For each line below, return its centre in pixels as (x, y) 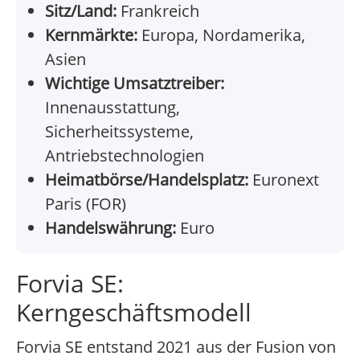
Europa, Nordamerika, (221, 35)
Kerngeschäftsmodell (134, 313)
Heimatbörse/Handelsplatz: (147, 180)
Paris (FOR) (86, 204)
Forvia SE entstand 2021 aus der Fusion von (176, 347)
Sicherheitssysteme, (119, 132)
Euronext (284, 180)
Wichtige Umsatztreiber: (135, 84)
